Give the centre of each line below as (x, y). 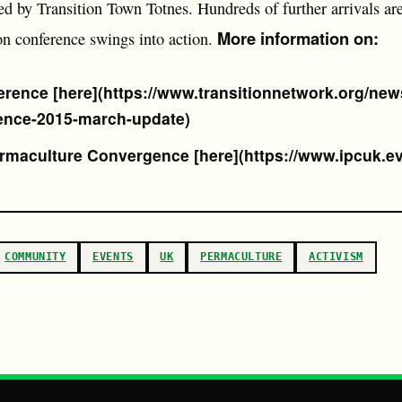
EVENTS (113, 257)
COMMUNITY (35, 257)
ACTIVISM (336, 257)
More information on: (298, 38)
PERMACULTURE (241, 257)
